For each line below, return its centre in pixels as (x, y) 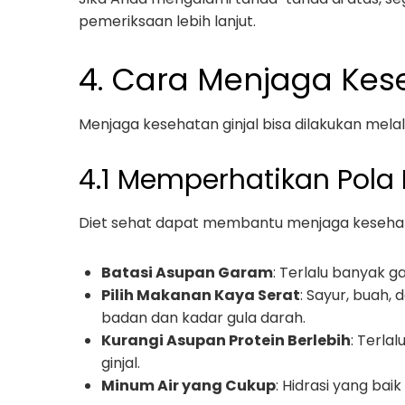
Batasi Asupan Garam (187, 273)
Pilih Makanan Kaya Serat (201, 295)
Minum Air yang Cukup (188, 386)
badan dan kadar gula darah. (203, 318)
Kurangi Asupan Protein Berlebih (226, 340)
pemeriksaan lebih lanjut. (167, 21)
